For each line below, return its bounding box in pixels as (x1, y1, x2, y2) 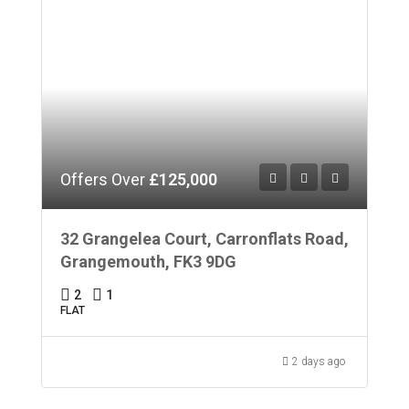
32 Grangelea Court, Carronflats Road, (60, 228, 349, 248)
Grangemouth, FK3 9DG (60, 251, 236, 271)
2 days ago (292, 354, 345, 368)
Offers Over (60, 169, 149, 189)
